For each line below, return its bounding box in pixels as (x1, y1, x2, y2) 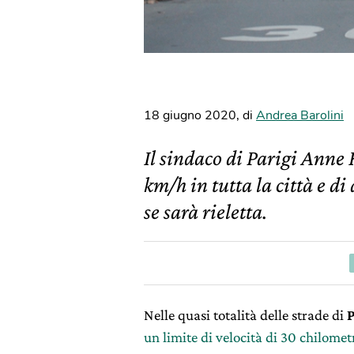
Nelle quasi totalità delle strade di (144, 307, 347, 323)
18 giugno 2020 (144, 107, 236, 124)
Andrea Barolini (256, 107, 344, 124)
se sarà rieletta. (144, 199, 267, 224)
